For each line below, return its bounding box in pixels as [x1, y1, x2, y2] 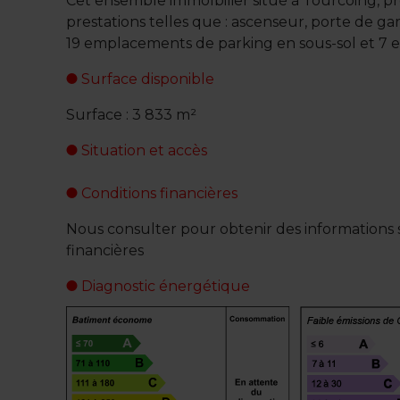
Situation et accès [78, 142, 208, 160]
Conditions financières [78, 185, 238, 203]
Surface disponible [78, 71, 215, 88]
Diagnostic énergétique [78, 278, 251, 296]
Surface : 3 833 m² [66, 106, 197, 124]
